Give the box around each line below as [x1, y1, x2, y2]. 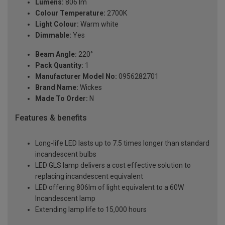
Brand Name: [35, 83, 78, 92]
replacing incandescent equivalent [35, 172, 143, 181]
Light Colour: [35, 20, 79, 29]
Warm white [79, 20, 119, 29]
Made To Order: [35, 94, 88, 103]
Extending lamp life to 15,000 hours [35, 205, 147, 214]
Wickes [78, 83, 102, 92]
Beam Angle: [35, 50, 77, 59]
